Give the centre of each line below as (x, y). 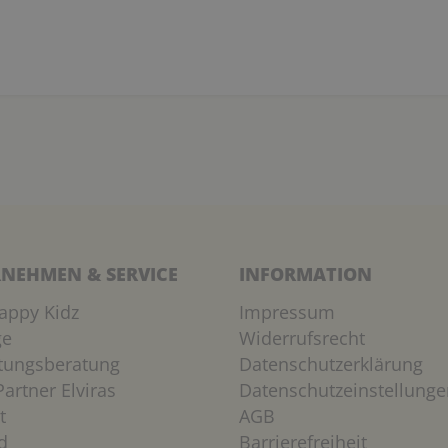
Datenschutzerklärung (331, 364)
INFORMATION (305, 274)
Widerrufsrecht (302, 338)
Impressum (287, 312)
